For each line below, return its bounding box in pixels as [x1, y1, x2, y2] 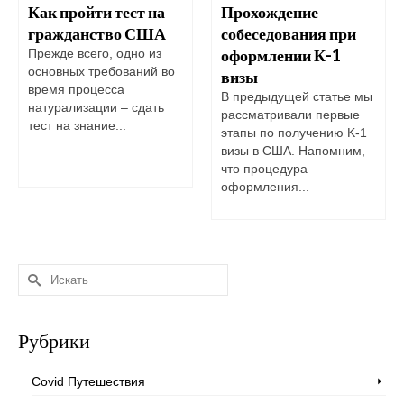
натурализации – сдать [28, 100, 164, 115]
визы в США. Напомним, [221, 143, 365, 159]
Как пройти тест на [28, 2, 165, 23]
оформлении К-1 [221, 45, 341, 66]
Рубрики [18, 328, 90, 353]
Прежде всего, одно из [28, 46, 161, 61]
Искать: [17, 265, 66, 280]
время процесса [28, 82, 124, 97]
